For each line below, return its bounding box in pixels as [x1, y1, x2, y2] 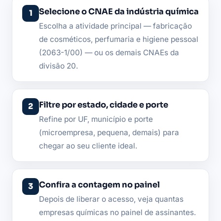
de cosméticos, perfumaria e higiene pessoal [39, 34, 198, 44]
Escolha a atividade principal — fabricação [39, 21, 192, 31]
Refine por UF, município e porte [39, 114, 153, 124]
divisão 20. [39, 61, 78, 71]
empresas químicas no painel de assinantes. [39, 207, 196, 217]
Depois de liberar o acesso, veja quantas [39, 194, 184, 204]
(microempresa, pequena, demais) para [39, 127, 179, 137]
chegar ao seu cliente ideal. [39, 141, 137, 150]
